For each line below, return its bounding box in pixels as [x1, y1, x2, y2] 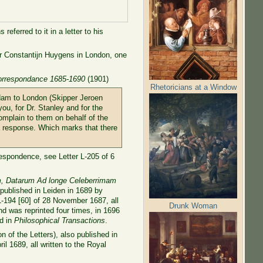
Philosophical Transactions [14, 215, 106, 225]
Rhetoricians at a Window [150, 82, 237, 92]
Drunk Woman [169, 201, 218, 210]
